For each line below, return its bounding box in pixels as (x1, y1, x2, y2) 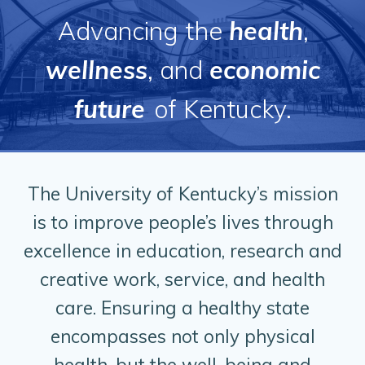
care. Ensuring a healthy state (55, 296, 310, 319)
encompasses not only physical (50, 324, 315, 348)
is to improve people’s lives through (32, 210, 333, 234)
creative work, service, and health (40, 267, 325, 291)
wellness (46, 54, 147, 86)
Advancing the (57, 15, 222, 46)
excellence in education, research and (23, 239, 342, 262)
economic (209, 54, 320, 86)
